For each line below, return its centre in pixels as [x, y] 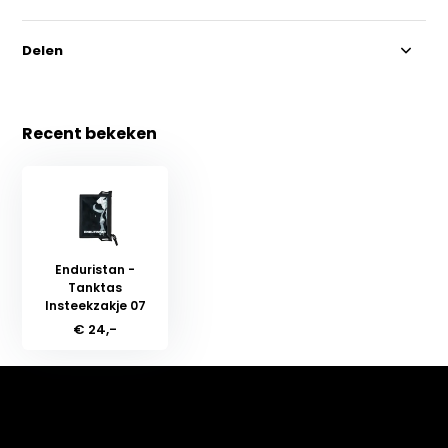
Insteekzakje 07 [95, 305]
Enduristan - [95, 269]
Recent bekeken [90, 133]
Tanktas [95, 287]
